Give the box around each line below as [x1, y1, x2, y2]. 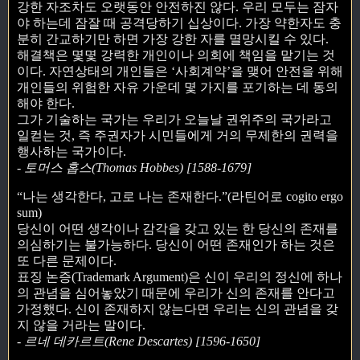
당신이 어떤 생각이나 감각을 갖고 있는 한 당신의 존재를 [17, 221, 338, 235]
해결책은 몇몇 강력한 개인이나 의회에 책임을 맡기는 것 [17, 47, 335, 62]
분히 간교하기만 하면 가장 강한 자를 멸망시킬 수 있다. [17, 31, 329, 46]
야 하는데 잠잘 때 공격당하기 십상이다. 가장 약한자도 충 [17, 15, 342, 30]
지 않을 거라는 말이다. [17, 317, 145, 332]
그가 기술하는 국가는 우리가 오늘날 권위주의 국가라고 [17, 112, 332, 126]
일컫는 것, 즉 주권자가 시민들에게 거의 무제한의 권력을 [17, 128, 338, 142]
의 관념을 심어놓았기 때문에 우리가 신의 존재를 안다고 [17, 285, 335, 300]
